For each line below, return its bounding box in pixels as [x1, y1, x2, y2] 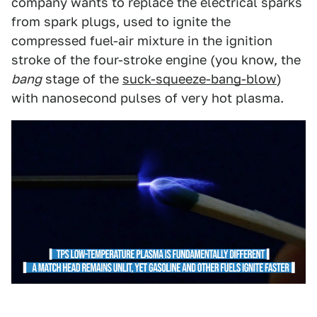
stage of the [42, 71, 122, 86]
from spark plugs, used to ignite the [11, 14, 231, 29]
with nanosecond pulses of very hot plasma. [11, 91, 284, 105]
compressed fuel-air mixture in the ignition [11, 33, 272, 48]
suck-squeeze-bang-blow [122, 71, 277, 86]
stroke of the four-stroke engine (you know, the [11, 52, 301, 67]
